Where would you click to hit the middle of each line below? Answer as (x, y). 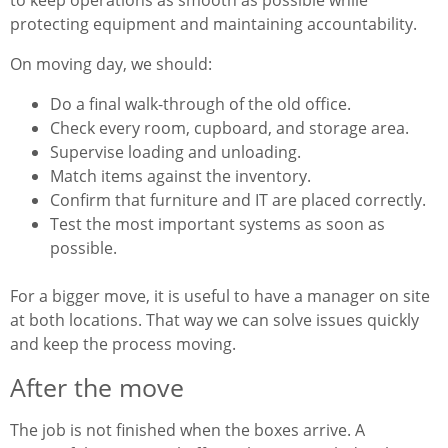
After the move (97, 387)
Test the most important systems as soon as (217, 224)
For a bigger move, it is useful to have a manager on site (220, 296)
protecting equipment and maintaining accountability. (213, 24)
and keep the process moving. (123, 344)
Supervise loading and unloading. (175, 152)
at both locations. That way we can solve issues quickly (214, 320)
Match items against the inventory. (180, 176)
